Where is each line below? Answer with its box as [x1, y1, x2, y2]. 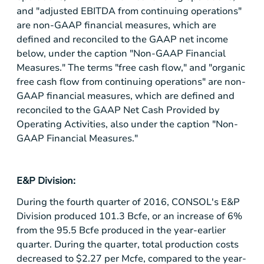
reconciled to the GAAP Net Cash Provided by [16, 103, 220, 117]
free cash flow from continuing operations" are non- [16, 75, 246, 88]
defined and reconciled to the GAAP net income [16, 32, 228, 46]
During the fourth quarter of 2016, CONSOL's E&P [16, 196, 240, 209]
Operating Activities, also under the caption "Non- [16, 117, 238, 131]
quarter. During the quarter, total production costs [16, 238, 239, 252]
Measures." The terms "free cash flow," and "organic [16, 61, 245, 74]
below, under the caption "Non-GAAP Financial [16, 47, 226, 60]
